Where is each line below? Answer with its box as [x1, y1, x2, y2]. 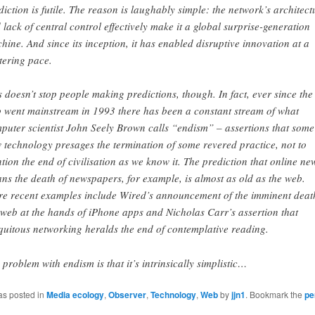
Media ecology [46, 288, 104, 302]
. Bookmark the [245, 288, 304, 301]
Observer [108, 288, 146, 302]
